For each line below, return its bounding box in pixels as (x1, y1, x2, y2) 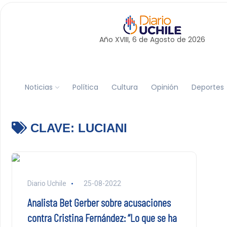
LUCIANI (78, 121, 127, 135)
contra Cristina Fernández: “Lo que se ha (27, 211, 177, 224)
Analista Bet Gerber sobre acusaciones (27, 196, 171, 209)
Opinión (150, 82, 178, 92)
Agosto (149, 34, 175, 45)
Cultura (111, 82, 138, 92)
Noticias (24, 82, 53, 92)
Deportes (191, 82, 224, 92)
